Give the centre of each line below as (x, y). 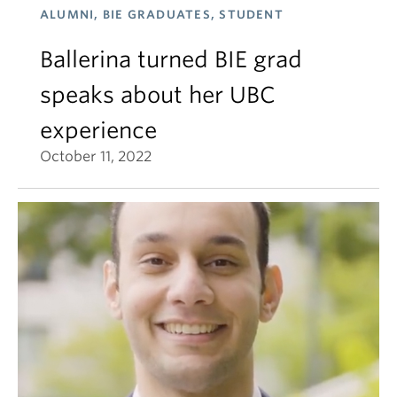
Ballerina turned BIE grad (171, 59)
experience (98, 130)
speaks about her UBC (158, 95)
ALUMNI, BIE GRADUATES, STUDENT (162, 15)
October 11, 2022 (96, 156)
